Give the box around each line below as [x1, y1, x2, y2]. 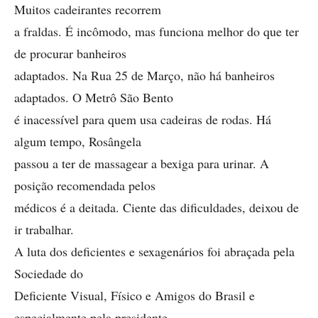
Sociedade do [14, 265, 83, 282]
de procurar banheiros [14, 45, 126, 62]
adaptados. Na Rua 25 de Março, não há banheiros [14, 67, 275, 84]
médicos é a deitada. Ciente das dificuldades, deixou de [14, 199, 299, 216]
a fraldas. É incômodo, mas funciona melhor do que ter [14, 23, 299, 40]
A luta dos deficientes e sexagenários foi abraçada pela [14, 243, 295, 260]
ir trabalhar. [14, 221, 74, 238]
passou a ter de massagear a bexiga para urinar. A [14, 155, 269, 172]
